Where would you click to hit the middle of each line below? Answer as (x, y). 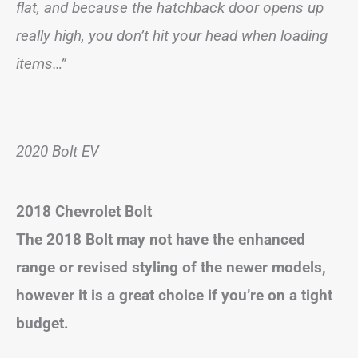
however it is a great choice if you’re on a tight (174, 295)
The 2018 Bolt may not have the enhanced (161, 239)
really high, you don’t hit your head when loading (172, 35)
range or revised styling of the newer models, (171, 267)
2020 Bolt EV (58, 151)
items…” (41, 63)
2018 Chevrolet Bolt (84, 211)
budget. (42, 323)
